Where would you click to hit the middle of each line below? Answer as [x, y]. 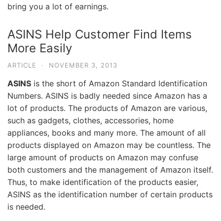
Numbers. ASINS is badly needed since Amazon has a [107, 95]
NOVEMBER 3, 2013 [83, 65]
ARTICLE [22, 65]
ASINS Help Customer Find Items [100, 34]
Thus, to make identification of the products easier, [103, 182]
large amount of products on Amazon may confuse [103, 157]
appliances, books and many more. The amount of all [107, 132]
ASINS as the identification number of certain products [110, 194]
